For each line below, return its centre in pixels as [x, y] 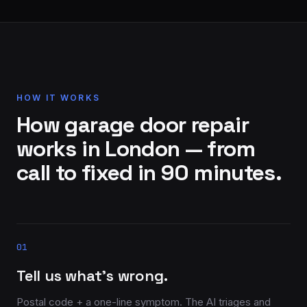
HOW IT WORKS [58, 98]
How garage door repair [133, 125]
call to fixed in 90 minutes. [149, 173]
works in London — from [136, 149]
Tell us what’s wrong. [92, 275]
